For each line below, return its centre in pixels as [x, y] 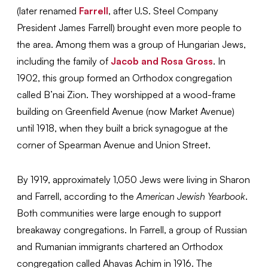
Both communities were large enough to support [119, 213]
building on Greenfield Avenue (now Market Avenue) [126, 112]
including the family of [64, 61]
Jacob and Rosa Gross [162, 61]
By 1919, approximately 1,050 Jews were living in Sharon [134, 180]
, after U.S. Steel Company [164, 11]
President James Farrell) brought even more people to [130, 28]
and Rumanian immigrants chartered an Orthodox [120, 247]
